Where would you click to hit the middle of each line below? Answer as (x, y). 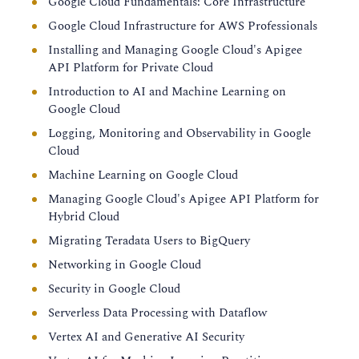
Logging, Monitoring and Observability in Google (179, 133)
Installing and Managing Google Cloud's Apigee (175, 50)
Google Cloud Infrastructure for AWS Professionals (183, 26)
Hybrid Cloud (84, 217)
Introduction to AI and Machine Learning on (167, 92)
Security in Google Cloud (114, 289)
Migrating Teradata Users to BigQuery (149, 241)
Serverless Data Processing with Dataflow (157, 313)
